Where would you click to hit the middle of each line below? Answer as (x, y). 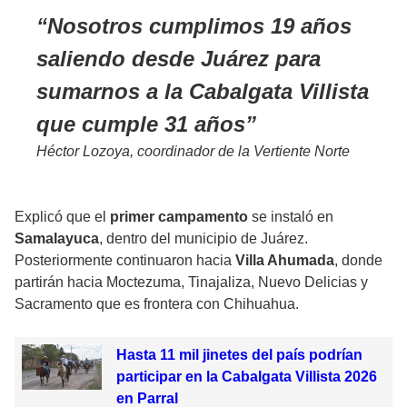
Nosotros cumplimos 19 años (199, 26)
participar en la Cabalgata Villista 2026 (246, 377)
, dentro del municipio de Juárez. (203, 239)
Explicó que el (62, 217)
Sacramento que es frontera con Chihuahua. (157, 304)
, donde (358, 261)
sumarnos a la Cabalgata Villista (203, 92)
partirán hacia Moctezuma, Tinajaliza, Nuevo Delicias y (191, 283)
